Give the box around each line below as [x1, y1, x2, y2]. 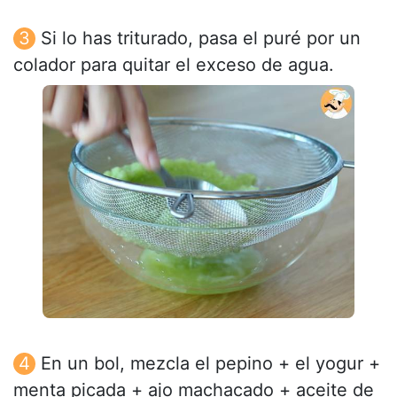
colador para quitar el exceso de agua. [13, 53, 334, 75]
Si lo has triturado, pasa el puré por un [41, 27, 361, 49]
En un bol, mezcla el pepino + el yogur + [41, 352, 380, 374]
